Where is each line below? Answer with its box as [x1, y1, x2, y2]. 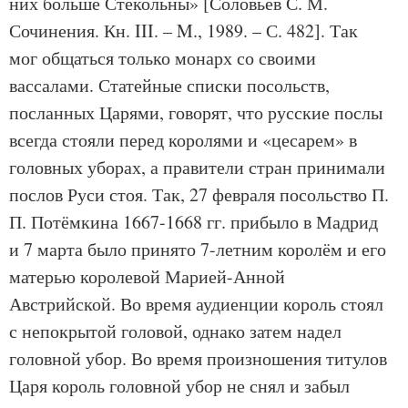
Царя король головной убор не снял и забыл [9, 373, 350, 398]
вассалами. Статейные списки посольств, [9, 73, 330, 97]
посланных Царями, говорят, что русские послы [9, 100, 382, 125]
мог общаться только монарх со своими [9, 46, 316, 70]
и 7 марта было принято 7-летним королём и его [9, 237, 386, 261]
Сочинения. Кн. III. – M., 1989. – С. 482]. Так [9, 18, 358, 43]
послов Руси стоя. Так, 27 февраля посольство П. [9, 182, 389, 207]
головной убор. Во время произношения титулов [9, 346, 387, 371]
